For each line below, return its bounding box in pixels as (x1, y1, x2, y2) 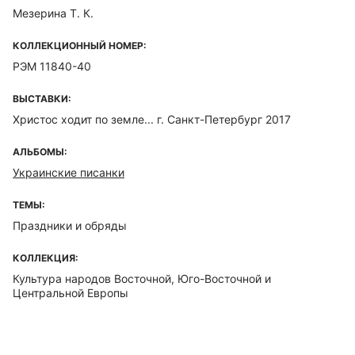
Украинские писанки (13, 166, 124, 179)
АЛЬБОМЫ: (13, 146, 67, 158)
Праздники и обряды (13, 219, 127, 232)
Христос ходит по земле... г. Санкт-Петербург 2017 (13, 113, 291, 126)
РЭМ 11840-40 (13, 59, 91, 73)
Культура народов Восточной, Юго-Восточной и (13, 272, 271, 285)
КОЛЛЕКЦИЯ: (13, 252, 78, 264)
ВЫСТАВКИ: (13, 93, 71, 105)
